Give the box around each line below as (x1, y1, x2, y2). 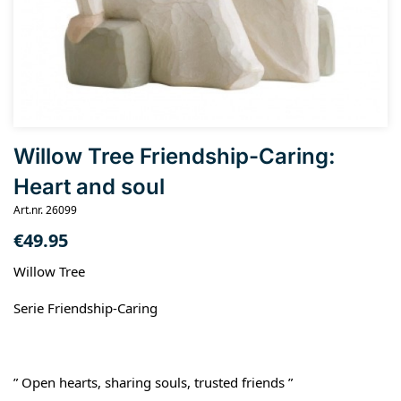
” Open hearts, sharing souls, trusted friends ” (13, 373, 293, 392)
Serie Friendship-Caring (13, 299, 158, 318)
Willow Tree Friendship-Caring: (13, 143, 336, 169)
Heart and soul (13, 174, 165, 200)
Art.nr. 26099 (13, 202, 77, 218)
